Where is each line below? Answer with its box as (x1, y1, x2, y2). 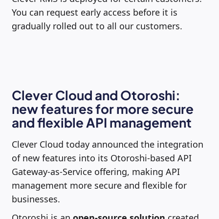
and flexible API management (12, 114, 192, 131)
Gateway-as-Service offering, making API (12, 165, 180, 177)
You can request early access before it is (12, 6, 177, 18)
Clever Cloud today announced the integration (12, 138, 203, 150)
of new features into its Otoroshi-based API (12, 152, 192, 164)
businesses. (12, 193, 60, 205)
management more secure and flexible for (12, 179, 187, 191)
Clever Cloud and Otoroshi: (12, 87, 180, 103)
